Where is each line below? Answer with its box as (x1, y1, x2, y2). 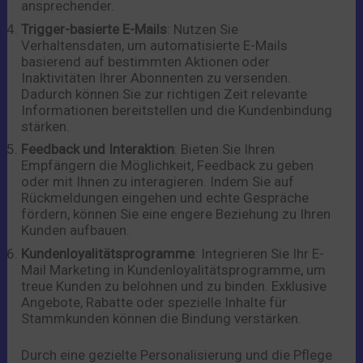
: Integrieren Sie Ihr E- (194, 245, 325, 262)
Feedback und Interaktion (21, 141, 175, 158)
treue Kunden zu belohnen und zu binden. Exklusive (21, 277, 327, 294)
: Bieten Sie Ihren (174, 141, 275, 158)
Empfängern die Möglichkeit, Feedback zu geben (21, 157, 314, 174)
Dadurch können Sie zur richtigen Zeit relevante (21, 85, 308, 102)
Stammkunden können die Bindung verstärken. (21, 310, 302, 327)
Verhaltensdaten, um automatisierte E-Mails (21, 36, 288, 53)
